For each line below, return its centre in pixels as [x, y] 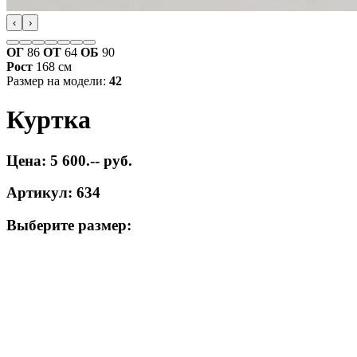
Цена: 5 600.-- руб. [69, 160]
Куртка [49, 120]
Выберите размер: [69, 226]
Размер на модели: [58, 80]
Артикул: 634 [53, 193]
